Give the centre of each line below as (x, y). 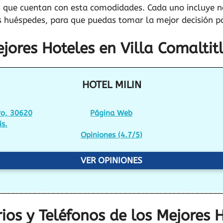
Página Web (111, 113)
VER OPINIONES (111, 160)
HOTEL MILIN (111, 85)
